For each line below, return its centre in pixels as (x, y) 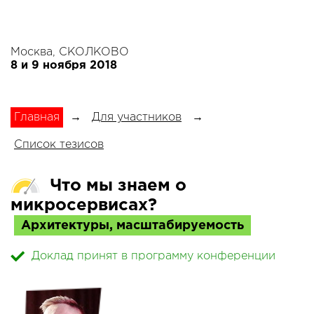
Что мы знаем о (116, 186)
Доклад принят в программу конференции (153, 257)
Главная (37, 117)
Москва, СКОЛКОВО (70, 52)
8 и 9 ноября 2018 (64, 66)
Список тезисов (59, 145)
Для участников (137, 117)
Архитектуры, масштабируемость (132, 226)
